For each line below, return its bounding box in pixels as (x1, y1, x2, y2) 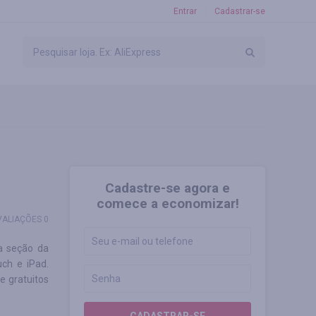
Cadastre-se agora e (105, 180, 230, 196)
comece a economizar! (96, 195, 239, 212)
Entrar (174, 6, 197, 16)
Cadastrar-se (214, 6, 265, 16)
